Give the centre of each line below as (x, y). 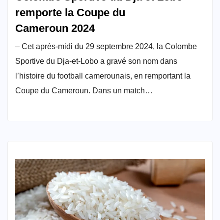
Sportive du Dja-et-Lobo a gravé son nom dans (96, 61)
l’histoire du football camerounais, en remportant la (103, 76)
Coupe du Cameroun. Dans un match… (84, 90)
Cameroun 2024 (55, 28)
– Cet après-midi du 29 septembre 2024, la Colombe (106, 46)
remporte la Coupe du (70, 12)
